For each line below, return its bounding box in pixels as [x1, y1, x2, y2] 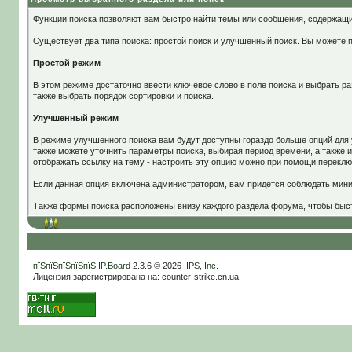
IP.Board [97, 261, 130, 270]
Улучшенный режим [32, 113, 119, 123]
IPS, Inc [185, 261, 216, 270]
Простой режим [32, 58, 101, 68]
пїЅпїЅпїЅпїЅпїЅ [32, 261, 96, 270]
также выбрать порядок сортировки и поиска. [32, 91, 216, 101]
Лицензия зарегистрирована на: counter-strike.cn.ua [32, 272, 239, 281]
